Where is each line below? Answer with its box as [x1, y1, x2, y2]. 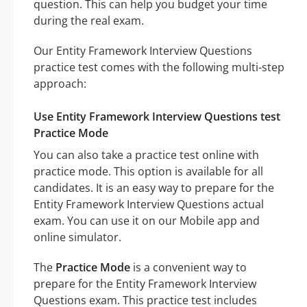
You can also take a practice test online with [34, 147, 259, 162]
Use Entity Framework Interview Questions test [34, 108, 280, 124]
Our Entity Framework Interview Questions [34, 42, 252, 58]
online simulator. [34, 229, 121, 245]
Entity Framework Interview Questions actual [34, 196, 264, 212]
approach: [34, 75, 86, 91]
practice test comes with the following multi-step [34, 59, 284, 75]
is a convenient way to [130, 259, 247, 275]
